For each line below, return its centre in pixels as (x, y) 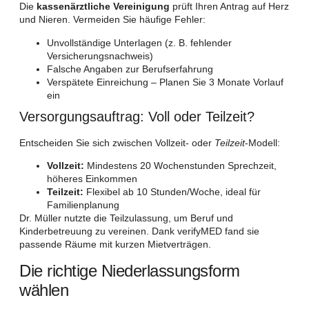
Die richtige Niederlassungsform (130, 270)
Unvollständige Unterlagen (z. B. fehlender (139, 42)
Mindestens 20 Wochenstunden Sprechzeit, (180, 166)
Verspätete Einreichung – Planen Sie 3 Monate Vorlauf (165, 82)
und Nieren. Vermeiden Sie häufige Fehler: (112, 20)
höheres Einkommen (92, 179)
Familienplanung (83, 205)
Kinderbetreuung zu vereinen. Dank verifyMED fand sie (139, 231)
